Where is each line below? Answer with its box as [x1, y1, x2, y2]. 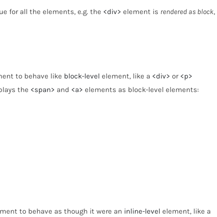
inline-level [124, 207, 160, 216]
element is [121, 7, 160, 16]
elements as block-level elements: [82, 85, 199, 94]
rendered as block [160, 7, 214, 16]
